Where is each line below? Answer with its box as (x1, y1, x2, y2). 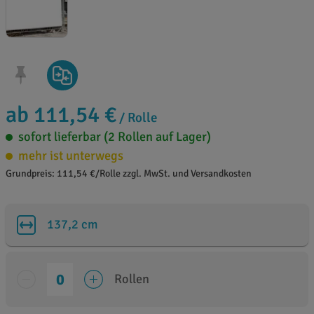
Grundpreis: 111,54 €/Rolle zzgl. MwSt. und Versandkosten (6, 168, 252, 180)
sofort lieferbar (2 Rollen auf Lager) (18, 129, 211, 145)
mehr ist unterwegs (18, 148, 123, 164)
